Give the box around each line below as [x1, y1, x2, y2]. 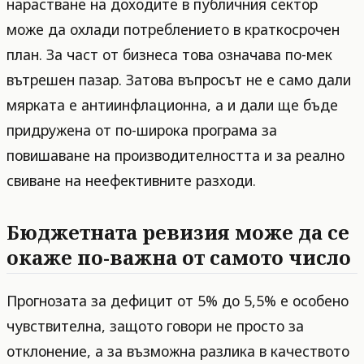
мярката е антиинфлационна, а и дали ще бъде [6, 94, 338, 115]
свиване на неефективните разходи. [6, 170, 256, 190]
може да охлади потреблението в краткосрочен [6, 19, 340, 39]
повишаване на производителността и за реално [6, 145, 344, 165]
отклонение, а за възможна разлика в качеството [6, 340, 349, 361]
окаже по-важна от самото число [6, 243, 351, 271]
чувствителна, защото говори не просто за [6, 315, 304, 336]
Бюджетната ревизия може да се [6, 218, 349, 245]
